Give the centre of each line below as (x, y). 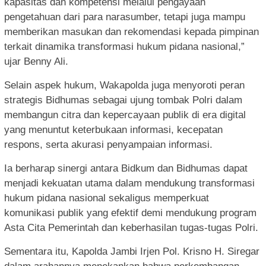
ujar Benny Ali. (36, 62)
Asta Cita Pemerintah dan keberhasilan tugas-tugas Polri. (131, 228)
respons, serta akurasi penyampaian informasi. (108, 145)
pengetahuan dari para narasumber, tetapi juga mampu (125, 17)
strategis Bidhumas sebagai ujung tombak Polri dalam (123, 100)
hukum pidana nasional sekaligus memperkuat (107, 198)
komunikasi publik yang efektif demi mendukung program (130, 213)
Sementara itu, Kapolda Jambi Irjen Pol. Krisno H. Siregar (132, 252)
